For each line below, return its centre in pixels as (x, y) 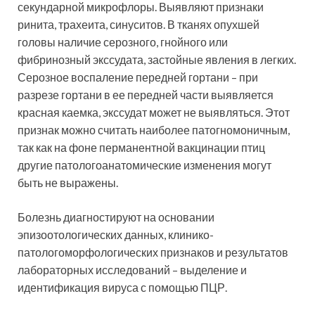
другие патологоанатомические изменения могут (144, 165)
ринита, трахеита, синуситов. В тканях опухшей (139, 25)
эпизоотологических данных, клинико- (116, 235)
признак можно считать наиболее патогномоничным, (154, 130)
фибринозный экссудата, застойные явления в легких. (157, 60)
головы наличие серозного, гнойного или (123, 42)
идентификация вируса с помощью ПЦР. (122, 288)
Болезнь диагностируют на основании (116, 217)
